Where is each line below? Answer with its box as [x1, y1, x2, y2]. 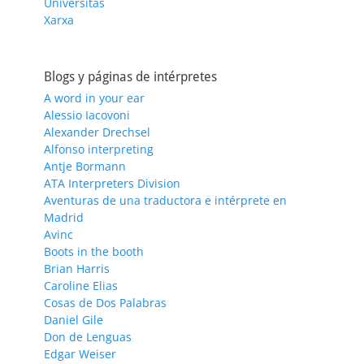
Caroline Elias [44, 277, 118, 293]
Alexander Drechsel [44, 123, 150, 140]
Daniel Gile [44, 311, 103, 327]
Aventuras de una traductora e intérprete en [44, 192, 287, 208]
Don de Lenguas [44, 328, 132, 344]
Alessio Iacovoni [44, 106, 130, 123]
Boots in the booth [44, 243, 144, 259]
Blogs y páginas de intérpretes [44, 68, 217, 84]
